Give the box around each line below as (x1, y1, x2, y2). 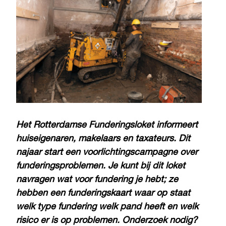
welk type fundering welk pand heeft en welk (16, 202, 198, 212)
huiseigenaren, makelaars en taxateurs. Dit (16, 134, 190, 144)
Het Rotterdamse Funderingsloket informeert (16, 121, 198, 130)
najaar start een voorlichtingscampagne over (16, 148, 198, 157)
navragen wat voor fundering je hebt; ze (16, 175, 178, 185)
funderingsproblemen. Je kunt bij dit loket (16, 161, 185, 171)
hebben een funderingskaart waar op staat (16, 189, 190, 198)
